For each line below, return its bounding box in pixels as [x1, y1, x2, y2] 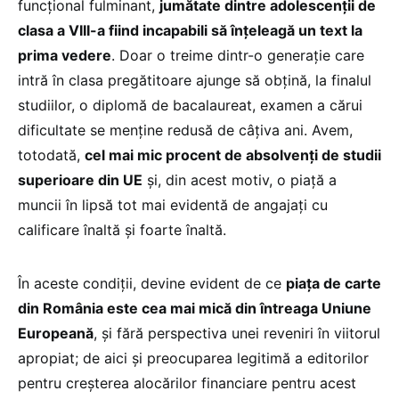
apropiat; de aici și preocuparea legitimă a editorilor [18, 348, 369, 367]
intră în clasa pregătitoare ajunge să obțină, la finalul [18, 70, 371, 89]
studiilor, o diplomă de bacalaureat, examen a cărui [18, 95, 362, 114]
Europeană [18, 323, 94, 342]
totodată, [18, 145, 85, 164]
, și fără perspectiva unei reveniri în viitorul [94, 323, 380, 342]
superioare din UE [18, 170, 142, 189]
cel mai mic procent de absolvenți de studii [85, 145, 381, 164]
